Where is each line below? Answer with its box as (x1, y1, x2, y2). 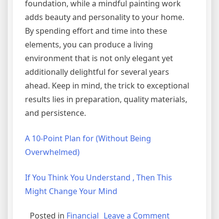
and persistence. (25, 108, 86, 119)
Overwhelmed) (25, 147, 80, 158)
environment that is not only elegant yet (25, 53, 173, 64)
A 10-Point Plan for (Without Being (25, 133, 151, 144)
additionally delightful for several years (25, 66, 169, 78)
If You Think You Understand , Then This (25, 172, 172, 183)
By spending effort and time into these (25, 25, 167, 37)
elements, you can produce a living (25, 39, 153, 50)
